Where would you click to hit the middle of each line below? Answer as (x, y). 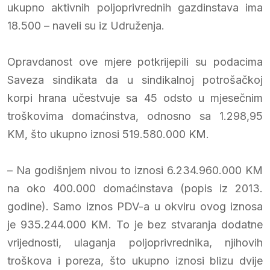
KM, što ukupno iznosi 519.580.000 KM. (108, 134)
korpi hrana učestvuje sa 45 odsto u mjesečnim (135, 98)
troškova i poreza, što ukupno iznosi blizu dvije (135, 260)
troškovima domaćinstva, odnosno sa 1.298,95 (135, 116)
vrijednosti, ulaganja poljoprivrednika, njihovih (135, 242)
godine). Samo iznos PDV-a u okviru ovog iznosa (135, 206)
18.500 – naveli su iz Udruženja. (86, 25)
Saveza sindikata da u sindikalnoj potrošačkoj (135, 80)
